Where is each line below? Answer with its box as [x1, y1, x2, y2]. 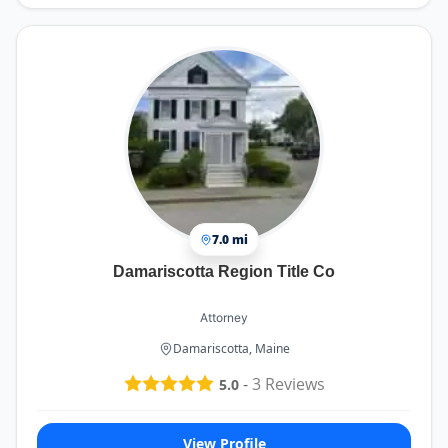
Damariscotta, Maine [172, 340, 290, 358]
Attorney [200, 310, 248, 326]
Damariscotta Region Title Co [113, 263, 335, 281]
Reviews [260, 373, 325, 396]
